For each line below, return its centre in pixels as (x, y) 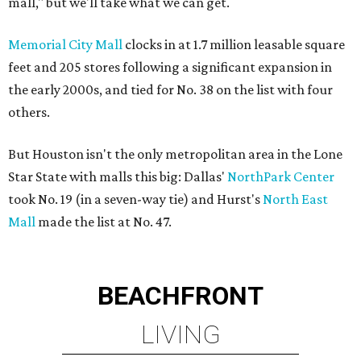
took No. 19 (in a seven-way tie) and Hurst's (135, 199)
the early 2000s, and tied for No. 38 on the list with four (170, 89)
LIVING (180, 334)
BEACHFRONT (180, 296)
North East (295, 199)
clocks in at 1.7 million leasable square (234, 44)
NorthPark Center (281, 176)
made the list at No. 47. (104, 222)
